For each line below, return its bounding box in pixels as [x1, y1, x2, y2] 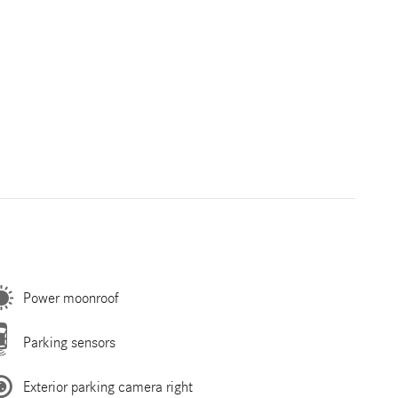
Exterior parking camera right [23, 378, 193, 395]
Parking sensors [23, 333, 115, 351]
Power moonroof [23, 289, 119, 306]
